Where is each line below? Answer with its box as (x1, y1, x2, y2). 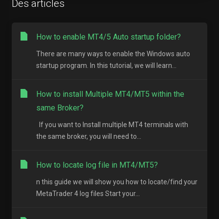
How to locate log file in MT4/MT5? (36, 160, 158, 170)
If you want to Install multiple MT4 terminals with (36, 121, 188, 129)
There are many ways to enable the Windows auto (36, 50, 190, 58)
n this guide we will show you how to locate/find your (36, 178, 197, 186)
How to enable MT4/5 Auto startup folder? (36, 32, 181, 42)
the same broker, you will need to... (36, 132, 141, 140)
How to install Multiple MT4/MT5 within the (36, 89, 184, 99)
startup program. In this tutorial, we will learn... (36, 62, 176, 69)
